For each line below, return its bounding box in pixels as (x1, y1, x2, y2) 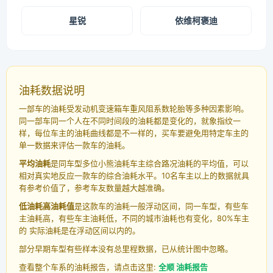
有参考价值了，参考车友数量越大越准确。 (19, 183, 169, 193)
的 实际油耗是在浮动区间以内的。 (19, 225, 140, 236)
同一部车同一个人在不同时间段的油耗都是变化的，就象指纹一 (19, 116, 241, 126)
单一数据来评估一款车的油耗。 (19, 140, 130, 151)
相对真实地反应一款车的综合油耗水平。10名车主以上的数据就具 (19, 171, 249, 181)
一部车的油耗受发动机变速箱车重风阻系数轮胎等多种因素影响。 (19, 104, 249, 114)
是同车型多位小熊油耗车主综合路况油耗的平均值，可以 (51, 158, 249, 169)
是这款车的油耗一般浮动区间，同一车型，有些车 (74, 201, 249, 211)
